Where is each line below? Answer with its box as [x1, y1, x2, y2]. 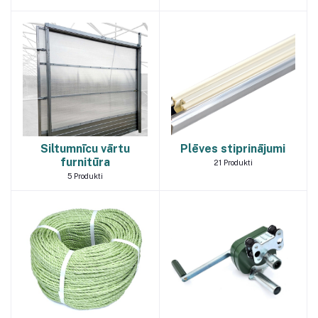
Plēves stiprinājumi [180, 142, 286, 156]
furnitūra [60, 155, 110, 170]
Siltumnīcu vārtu [40, 142, 130, 156]
